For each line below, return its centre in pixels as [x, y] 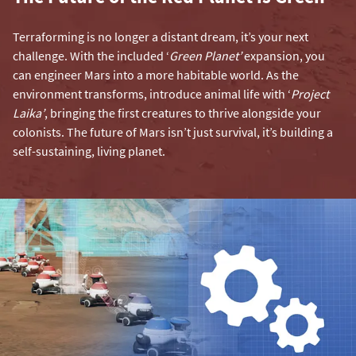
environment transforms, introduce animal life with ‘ [152, 94]
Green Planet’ [205, 56]
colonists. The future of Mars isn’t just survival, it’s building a [173, 132]
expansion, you [283, 56]
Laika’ [29, 113]
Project [310, 94]
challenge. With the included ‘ [91, 56]
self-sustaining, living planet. [89, 151]
